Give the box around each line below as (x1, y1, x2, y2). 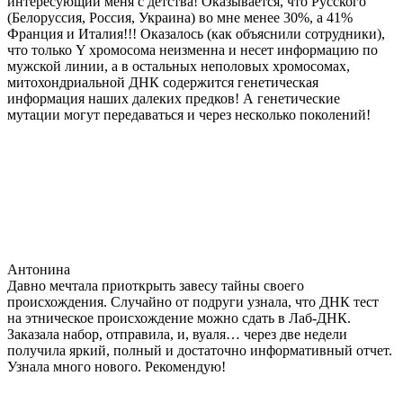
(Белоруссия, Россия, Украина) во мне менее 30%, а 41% (7, 9, 353, 25)
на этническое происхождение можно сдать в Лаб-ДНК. (7, 309, 351, 326)
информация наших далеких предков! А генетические (7, 90, 340, 106)
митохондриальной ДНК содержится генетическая (7, 74, 318, 90)
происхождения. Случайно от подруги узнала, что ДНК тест (7, 293, 379, 309)
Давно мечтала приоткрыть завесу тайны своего (7, 277, 304, 293)
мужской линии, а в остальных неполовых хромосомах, (7, 58, 350, 74)
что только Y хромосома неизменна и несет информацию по (7, 41, 378, 58)
